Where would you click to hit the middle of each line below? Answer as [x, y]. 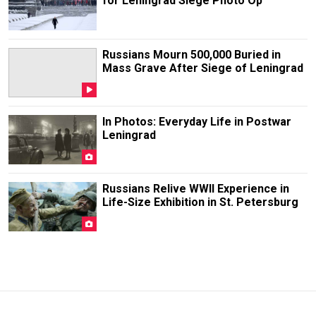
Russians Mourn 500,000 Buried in [191, 54]
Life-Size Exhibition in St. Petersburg [200, 202]
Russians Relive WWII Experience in [195, 189]
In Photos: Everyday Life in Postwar [196, 121]
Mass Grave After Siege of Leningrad [202, 68]
